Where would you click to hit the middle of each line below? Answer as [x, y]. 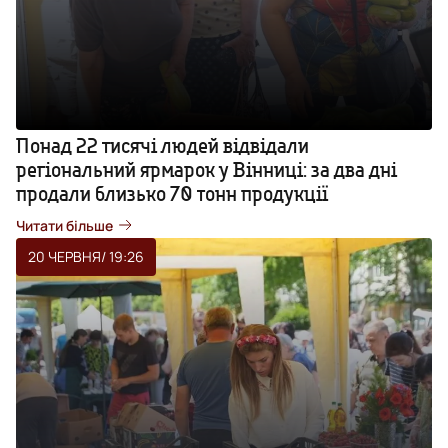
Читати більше [64, 225]
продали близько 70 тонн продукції [172, 193]
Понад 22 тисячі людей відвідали [162, 145]
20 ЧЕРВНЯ [64, 256]
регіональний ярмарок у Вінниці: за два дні [206, 169]
